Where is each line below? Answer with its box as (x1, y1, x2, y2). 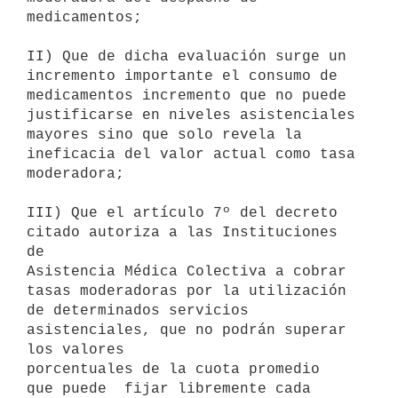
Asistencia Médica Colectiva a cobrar (27, 263, 346, 280)
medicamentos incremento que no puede (27, 87, 346, 104)
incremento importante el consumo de (27, 68, 338, 84)
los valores (27, 341, 124, 358)
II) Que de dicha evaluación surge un (27, 48, 346, 65)
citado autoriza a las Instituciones (27, 224, 338, 241)
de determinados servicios (27, 302, 249, 319)
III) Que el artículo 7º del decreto (27, 204, 338, 221)
